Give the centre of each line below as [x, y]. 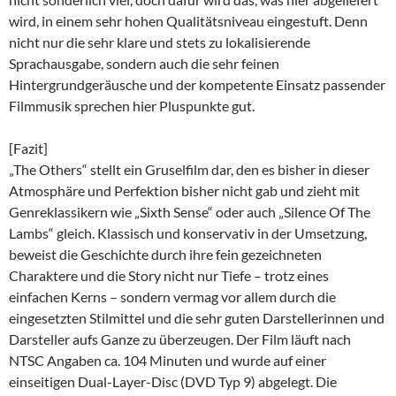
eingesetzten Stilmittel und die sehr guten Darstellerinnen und [197, 317]
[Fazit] [28, 148]
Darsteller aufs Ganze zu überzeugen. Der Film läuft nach [180, 339]
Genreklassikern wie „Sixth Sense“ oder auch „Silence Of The [190, 211]
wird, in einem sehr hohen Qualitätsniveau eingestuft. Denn [188, 20]
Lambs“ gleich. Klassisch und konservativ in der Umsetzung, [188, 232]
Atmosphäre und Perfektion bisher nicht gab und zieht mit [184, 190]
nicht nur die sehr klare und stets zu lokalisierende [160, 42]
